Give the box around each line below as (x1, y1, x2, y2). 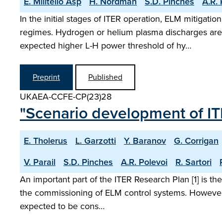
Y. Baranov (124, 134, 166, 147)
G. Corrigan (174, 134, 219, 147)
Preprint (33, 71, 60, 83)
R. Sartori (175, 156, 212, 168)
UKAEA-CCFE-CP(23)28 (20, 90, 111, 103)
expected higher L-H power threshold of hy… (20, 39, 191, 52)
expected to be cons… (20, 200, 105, 213)
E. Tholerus (24, 134, 67, 147)
